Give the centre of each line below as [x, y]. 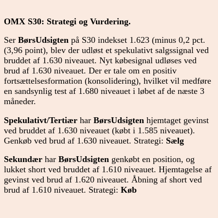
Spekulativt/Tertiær [41, 120]
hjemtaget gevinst [178, 120]
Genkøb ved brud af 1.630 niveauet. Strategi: [85, 140]
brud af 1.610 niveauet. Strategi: [62, 190]
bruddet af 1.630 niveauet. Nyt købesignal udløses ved [100, 61]
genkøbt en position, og [152, 159]
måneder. [20, 101]
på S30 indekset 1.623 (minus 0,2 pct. [138, 40]
